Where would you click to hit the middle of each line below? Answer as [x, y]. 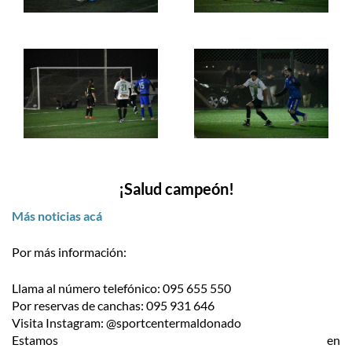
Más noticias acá [57, 215]
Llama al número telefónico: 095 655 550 [121, 288]
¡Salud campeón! [176, 188]
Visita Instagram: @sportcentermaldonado [126, 322]
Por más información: [69, 251]
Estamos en [176, 339]
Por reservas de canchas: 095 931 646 [113, 305]
